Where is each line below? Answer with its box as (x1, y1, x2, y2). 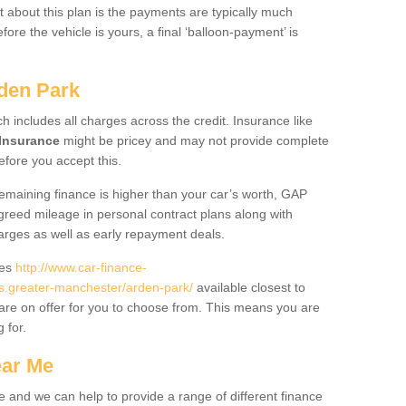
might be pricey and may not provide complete (60, 133, 329, 148)
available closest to (193, 280, 305, 295)
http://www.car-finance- (15, 260, 147, 275)
